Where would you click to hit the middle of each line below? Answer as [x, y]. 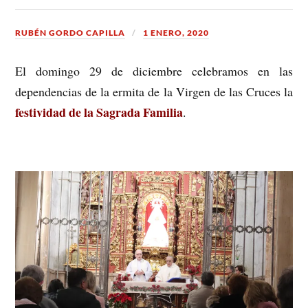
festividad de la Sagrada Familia [99, 112]
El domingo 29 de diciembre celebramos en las [154, 70]
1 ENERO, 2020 [176, 33]
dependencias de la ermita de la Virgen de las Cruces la [154, 91]
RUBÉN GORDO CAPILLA [70, 33]
